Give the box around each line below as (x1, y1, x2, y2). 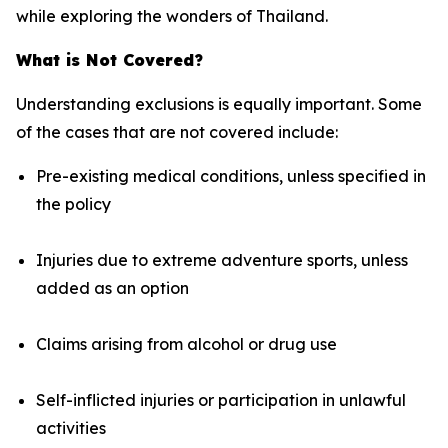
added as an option (36, 277, 189, 298)
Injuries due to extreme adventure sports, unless (36, 249, 408, 270)
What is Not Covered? (16, 49, 203, 70)
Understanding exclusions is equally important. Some (16, 93, 422, 114)
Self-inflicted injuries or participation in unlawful (36, 389, 406, 410)
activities (36, 417, 106, 438)
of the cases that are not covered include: (16, 121, 338, 142)
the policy (36, 193, 111, 214)
